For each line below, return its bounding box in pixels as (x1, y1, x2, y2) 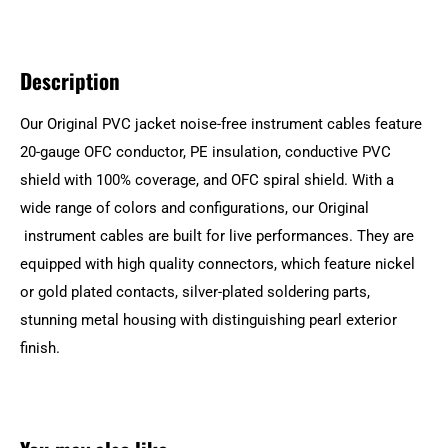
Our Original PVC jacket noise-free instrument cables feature (20, 115, 422, 134)
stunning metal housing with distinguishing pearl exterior (20, 311, 397, 330)
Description (20, 64, 120, 96)
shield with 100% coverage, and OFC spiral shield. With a (20, 171, 394, 190)
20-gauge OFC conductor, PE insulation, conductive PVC (20, 143, 391, 162)
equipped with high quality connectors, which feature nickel (20, 255, 415, 274)
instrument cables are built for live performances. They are (20, 227, 414, 246)
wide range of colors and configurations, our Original (20, 199, 369, 218)
